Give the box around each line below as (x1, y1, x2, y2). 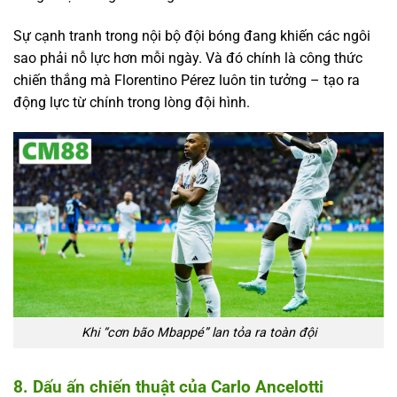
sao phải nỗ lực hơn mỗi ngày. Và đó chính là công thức (13, 50, 362, 67)
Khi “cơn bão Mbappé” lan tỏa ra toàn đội (81, 324, 316, 340)
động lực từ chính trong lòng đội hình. (13, 94, 250, 112)
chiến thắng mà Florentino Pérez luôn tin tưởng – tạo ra (13, 72, 360, 90)
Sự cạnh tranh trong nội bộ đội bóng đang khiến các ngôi (13, 27, 370, 45)
